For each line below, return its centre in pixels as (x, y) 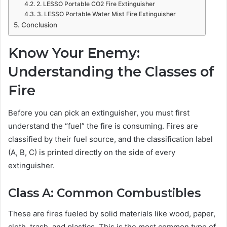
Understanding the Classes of (111, 71)
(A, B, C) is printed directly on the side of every (92, 153)
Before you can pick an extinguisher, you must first (99, 113)
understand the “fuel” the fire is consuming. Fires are (103, 126)
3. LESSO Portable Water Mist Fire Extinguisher (106, 14)
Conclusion (39, 25)
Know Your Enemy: (74, 53)
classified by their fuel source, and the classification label (110, 139)
